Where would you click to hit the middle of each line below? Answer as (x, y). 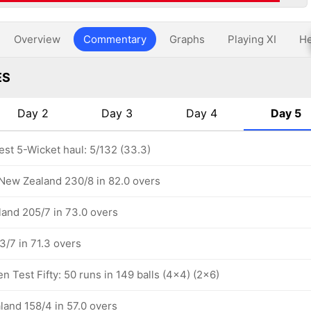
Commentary (115, 39)
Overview (37, 39)
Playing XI (252, 39)
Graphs (187, 39)
